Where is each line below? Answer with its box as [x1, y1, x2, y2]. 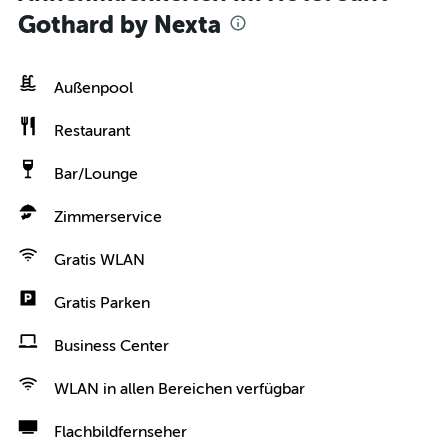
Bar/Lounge [54, 165, 138, 183]
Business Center [54, 337, 169, 355]
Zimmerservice [54, 208, 162, 226]
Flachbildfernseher [54, 423, 187, 441]
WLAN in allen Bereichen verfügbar [54, 380, 305, 398]
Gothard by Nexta [18, 11, 221, 39]
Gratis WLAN [54, 251, 145, 269]
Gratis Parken [54, 294, 150, 312]
